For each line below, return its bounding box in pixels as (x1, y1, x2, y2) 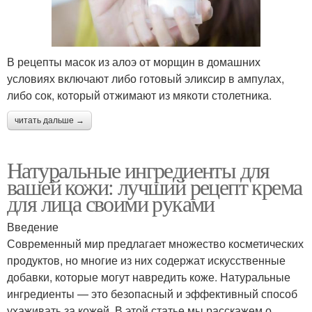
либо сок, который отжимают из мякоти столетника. (7, 86, 272, 103)
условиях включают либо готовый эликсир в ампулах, (7, 70, 284, 86)
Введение (7, 218, 58, 235)
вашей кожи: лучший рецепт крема (7, 171, 302, 201)
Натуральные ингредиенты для (7, 154, 270, 185)
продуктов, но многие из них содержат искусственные (7, 251, 286, 268)
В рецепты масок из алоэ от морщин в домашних (7, 53, 260, 70)
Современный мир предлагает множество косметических (7, 235, 304, 251)
